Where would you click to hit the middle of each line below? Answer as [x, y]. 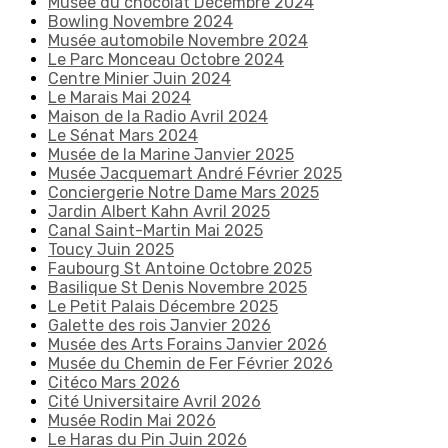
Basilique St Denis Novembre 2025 [177, 287]
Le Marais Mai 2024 [119, 97]
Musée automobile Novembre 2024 [178, 40]
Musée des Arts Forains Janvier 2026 [187, 344]
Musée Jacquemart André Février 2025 [195, 173]
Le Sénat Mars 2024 [123, 135]
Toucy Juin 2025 [111, 249]
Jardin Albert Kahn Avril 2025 [159, 211]
